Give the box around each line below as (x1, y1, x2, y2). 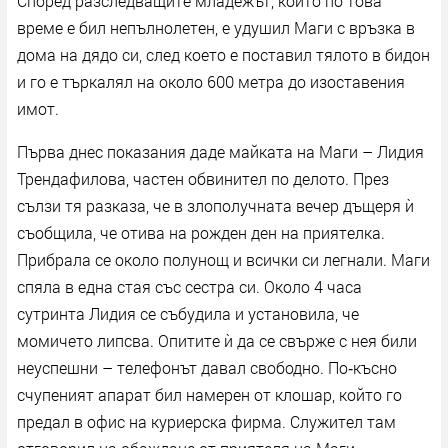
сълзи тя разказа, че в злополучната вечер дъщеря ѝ (17, 194, 414, 216)
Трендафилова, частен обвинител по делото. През (17, 167, 389, 189)
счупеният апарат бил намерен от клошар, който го (17, 383, 402, 405)
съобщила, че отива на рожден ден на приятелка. (17, 221, 385, 243)
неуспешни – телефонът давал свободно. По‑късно (17, 356, 397, 378)
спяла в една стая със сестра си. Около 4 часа (17, 275, 362, 297)
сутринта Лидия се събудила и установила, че (17, 302, 359, 324)
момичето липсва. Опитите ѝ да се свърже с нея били (17, 329, 417, 351)
